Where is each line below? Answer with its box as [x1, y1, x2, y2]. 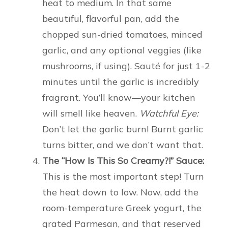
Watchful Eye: [139, 107, 198, 120]
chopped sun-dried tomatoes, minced [42, 28, 203, 41]
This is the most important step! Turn [42, 170, 204, 183]
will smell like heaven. [42, 107, 139, 120]
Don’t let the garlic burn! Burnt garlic [42, 123, 203, 135]
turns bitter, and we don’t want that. [42, 139, 203, 151]
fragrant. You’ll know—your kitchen [42, 92, 195, 104]
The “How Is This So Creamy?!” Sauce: [42, 155, 204, 167]
